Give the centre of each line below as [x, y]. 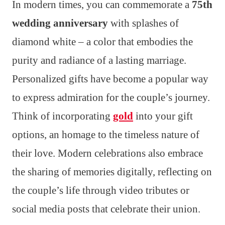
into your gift [163, 116]
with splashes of [143, 23]
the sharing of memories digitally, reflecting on [112, 172]
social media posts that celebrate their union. [106, 209]
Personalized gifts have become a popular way [110, 79]
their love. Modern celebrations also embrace [107, 153]
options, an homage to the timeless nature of [106, 134]
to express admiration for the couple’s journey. [111, 97]
